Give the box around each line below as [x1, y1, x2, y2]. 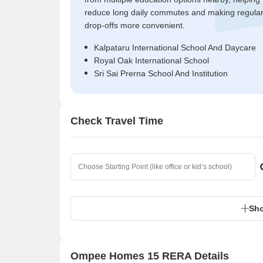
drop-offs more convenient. [85, 21, 185, 30]
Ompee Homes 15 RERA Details [70, 249, 229, 262]
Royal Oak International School [94, 56, 209, 65]
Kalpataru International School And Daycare [94, 43, 256, 52]
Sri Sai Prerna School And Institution [94, 69, 228, 78]
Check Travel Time [70, 114, 163, 127]
